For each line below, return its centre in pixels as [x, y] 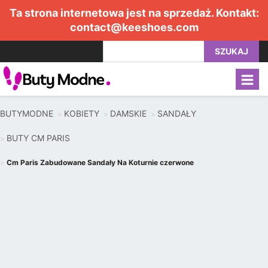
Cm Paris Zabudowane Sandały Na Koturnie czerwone [100, 162]
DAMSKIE [128, 113]
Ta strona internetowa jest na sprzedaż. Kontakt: [134, 13]
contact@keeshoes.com [134, 27]
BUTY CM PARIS [38, 138]
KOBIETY [82, 113]
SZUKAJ [232, 51]
